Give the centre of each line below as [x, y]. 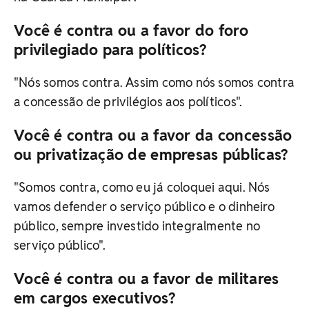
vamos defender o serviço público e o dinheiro [144, 207]
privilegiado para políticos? [110, 50]
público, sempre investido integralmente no [137, 226]
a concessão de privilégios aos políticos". [128, 102]
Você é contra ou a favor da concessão [153, 136]
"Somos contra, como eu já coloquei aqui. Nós [142, 188]
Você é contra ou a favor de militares [147, 279]
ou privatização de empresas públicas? [151, 155]
